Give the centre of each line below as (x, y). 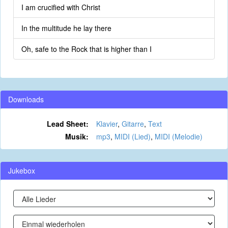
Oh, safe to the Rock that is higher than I (87, 49)
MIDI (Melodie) (178, 136)
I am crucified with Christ (61, 7)
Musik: (77, 136)
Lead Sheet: (67, 124)
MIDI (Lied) (132, 136)
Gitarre (133, 124)
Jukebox (22, 170)
